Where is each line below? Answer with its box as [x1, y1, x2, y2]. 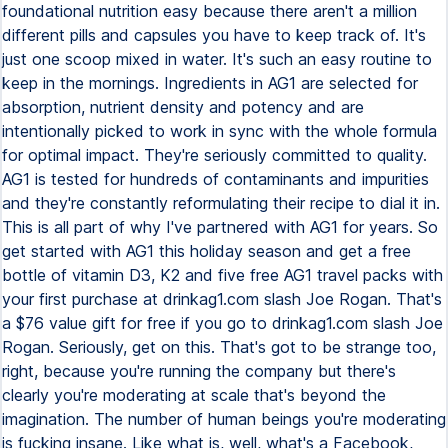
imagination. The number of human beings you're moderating [2, 409, 446, 429]
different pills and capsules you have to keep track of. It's [2, 25, 426, 45]
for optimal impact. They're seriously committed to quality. [2, 145, 427, 165]
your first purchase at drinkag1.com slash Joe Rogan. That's [2, 289, 442, 309]
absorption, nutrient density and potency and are [2, 97, 364, 117]
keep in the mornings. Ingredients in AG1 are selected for [2, 73, 418, 93]
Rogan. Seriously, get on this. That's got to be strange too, [2, 337, 436, 357]
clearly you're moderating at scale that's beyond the [2, 385, 386, 405]
